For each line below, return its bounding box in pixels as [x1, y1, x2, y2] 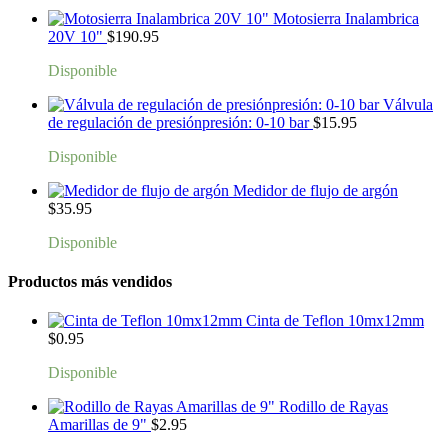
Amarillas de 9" [48, 416, 147, 434]
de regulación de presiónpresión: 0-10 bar [48, 113, 309, 131]
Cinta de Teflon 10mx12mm [246, 312, 424, 330]
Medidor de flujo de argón [233, 181, 398, 199]
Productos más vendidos [8, 272, 172, 290]
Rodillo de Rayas [279, 398, 388, 416]
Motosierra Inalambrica [273, 9, 419, 27]
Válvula [383, 95, 433, 113]
